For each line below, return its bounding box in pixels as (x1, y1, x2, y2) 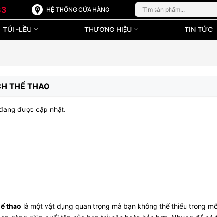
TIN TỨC (185, 25, 213, 33)
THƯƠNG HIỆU (84, 25, 134, 33)
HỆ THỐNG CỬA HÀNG (46, 6, 110, 13)
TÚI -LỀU (2, 25, 33, 33)
